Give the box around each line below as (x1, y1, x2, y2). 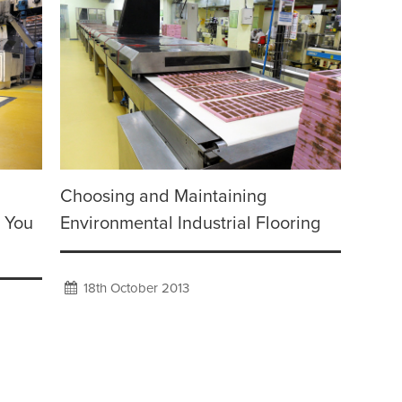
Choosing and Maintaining (60, 186, 267, 208)
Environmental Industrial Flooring (60, 213, 320, 235)
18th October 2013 (80, 280, 189, 297)
